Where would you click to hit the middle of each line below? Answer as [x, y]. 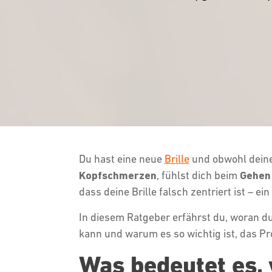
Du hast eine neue [121, 159]
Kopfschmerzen [117, 175]
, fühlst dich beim [197, 175]
